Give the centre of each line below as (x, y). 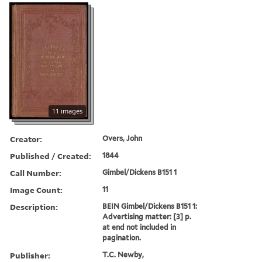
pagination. (122, 237)
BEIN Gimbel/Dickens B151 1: (150, 206)
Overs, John (123, 138)
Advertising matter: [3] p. (147, 216)
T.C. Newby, (123, 254)
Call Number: (36, 173)
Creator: (26, 139)
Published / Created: (51, 156)
